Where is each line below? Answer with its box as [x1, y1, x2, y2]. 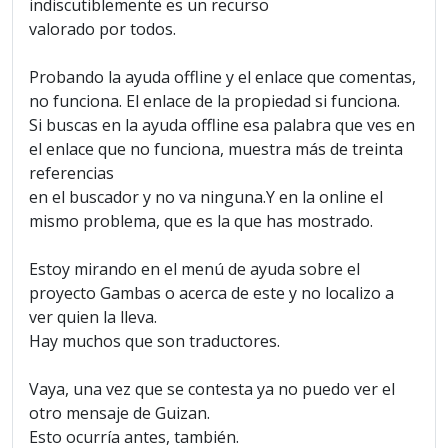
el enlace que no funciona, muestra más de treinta [29, 138, 403, 161]
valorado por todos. [29, 18, 176, 41]
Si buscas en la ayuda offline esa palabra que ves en [29, 114, 415, 137]
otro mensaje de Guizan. [29, 402, 214, 425]
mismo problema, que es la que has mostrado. [29, 210, 373, 233]
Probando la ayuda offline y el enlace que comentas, [29, 66, 416, 89]
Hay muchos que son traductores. [29, 330, 280, 353]
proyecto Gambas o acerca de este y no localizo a [29, 282, 394, 305]
